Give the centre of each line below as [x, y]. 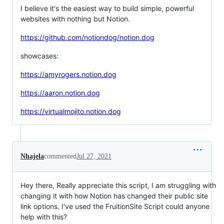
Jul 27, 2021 [94, 156]
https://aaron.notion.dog [60, 92]
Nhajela [32, 156]
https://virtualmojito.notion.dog [71, 111]
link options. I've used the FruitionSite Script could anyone [115, 206]
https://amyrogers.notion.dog [68, 74]
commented [60, 156]
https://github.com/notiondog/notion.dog [87, 37]
